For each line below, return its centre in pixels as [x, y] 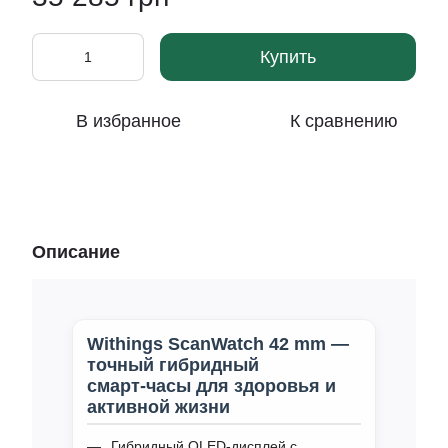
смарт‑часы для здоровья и [211, 386]
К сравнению [344, 121]
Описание [76, 252]
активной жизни [158, 407]
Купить [288, 57]
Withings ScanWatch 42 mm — [218, 344]
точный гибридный [173, 365]
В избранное [128, 121]
